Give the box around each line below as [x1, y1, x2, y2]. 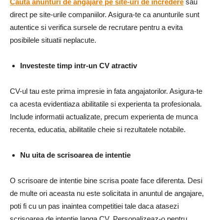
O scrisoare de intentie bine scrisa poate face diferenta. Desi [10, 176, 202, 185]
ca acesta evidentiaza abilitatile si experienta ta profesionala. [10, 99, 202, 108]
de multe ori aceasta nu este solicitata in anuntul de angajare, [10, 189, 204, 197]
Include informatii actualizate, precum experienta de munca [10, 112, 198, 121]
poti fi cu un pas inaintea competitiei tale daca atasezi [10, 201, 179, 210]
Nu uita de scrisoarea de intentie [20, 150, 131, 159]
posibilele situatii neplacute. [10, 35, 96, 44]
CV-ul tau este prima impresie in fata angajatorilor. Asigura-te [10, 86, 202, 95]
